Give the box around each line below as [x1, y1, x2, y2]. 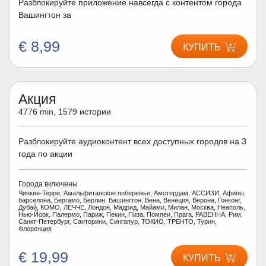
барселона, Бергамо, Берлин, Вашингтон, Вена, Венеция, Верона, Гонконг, [18, 196, 242, 204]
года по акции [18, 148, 72, 159]
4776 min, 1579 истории [18, 107, 111, 116]
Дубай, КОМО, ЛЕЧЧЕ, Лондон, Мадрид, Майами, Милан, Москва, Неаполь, [18, 203, 245, 211]
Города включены [18, 179, 78, 188]
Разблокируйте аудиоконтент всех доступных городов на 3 [18, 136, 246, 146]
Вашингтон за [18, 9, 71, 20]
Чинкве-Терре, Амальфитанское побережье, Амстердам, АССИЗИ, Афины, [18, 189, 246, 197]
